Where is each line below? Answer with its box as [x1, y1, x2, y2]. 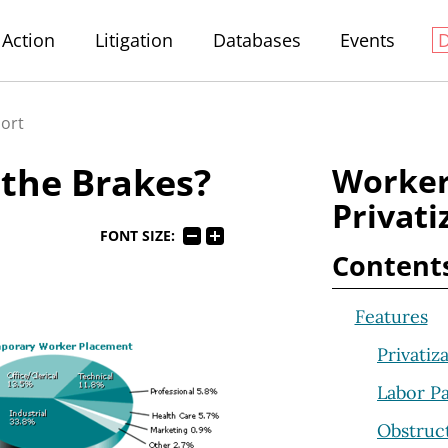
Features [354, 304, 428, 328]
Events [340, 28, 396, 52]
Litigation [94, 28, 173, 52]
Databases [212, 28, 301, 52]
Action [2, 28, 56, 52]
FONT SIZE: [99, 227, 175, 246]
